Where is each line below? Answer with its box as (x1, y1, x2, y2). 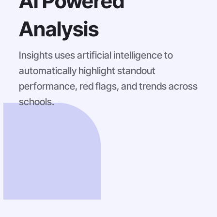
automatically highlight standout (19, 64, 155, 77)
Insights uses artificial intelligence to (19, 49, 173, 61)
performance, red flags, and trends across (19, 80, 198, 92)
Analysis (19, 16, 99, 42)
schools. (19, 95, 54, 108)
